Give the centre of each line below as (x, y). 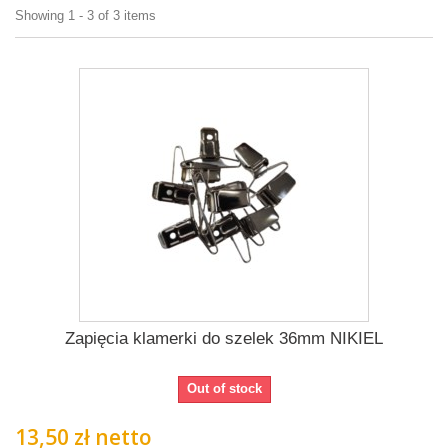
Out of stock (224, 388)
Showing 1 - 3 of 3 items (85, 15)
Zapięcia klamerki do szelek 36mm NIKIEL (224, 338)
